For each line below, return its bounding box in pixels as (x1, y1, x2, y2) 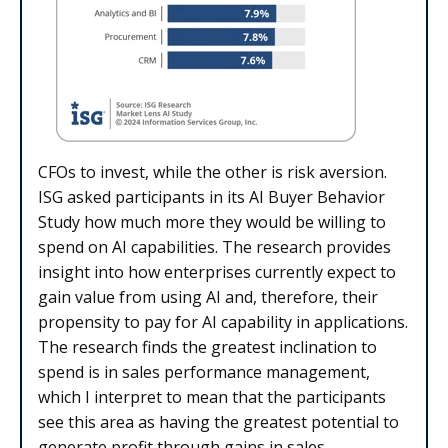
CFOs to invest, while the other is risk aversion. (38, 161, 387, 184)
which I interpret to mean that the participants (38, 386, 386, 409)
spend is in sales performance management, (38, 361, 370, 384)
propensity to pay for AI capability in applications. (38, 311, 408, 334)
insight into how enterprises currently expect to (38, 261, 396, 284)
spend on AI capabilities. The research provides (38, 236, 391, 259)
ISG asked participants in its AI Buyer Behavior (38, 186, 385, 209)
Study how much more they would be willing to (38, 211, 386, 234)
